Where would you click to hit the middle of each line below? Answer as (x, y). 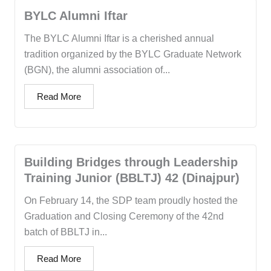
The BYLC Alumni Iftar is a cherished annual (119, 39)
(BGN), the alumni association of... (97, 70)
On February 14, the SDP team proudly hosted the (131, 201)
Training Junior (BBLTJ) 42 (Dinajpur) (132, 178)
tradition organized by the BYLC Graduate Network (133, 54)
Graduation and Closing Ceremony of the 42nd (124, 217)
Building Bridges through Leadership (131, 162)
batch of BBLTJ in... (66, 232)
